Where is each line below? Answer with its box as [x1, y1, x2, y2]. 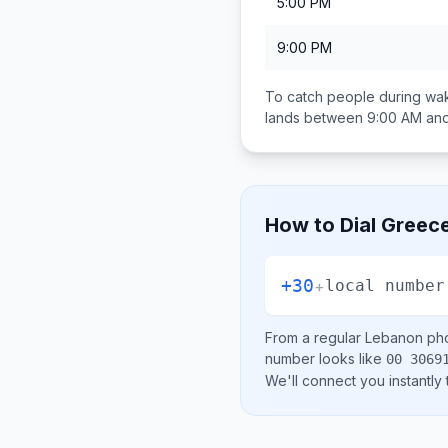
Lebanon [365, 329, 423, 346]
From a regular [265, 329, 365, 346]
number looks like [265, 350, 386, 367]
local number [325, 275, 445, 295]
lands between [265, 109, 367, 126]
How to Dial [265, 213, 381, 237]
